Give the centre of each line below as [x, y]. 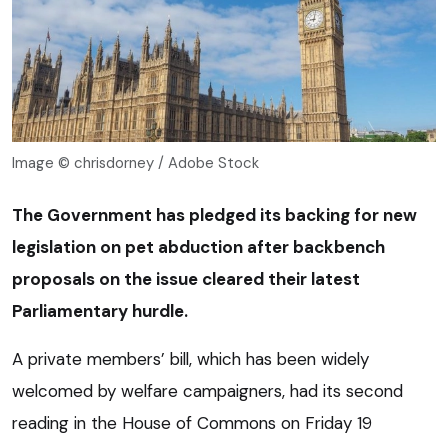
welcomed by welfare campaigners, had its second [207, 390]
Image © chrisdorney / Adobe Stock [135, 162]
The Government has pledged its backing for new [214, 214]
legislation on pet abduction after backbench [198, 246]
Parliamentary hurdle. [100, 310]
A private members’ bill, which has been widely [190, 358]
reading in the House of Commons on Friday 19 [192, 422]
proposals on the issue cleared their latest [186, 278]
